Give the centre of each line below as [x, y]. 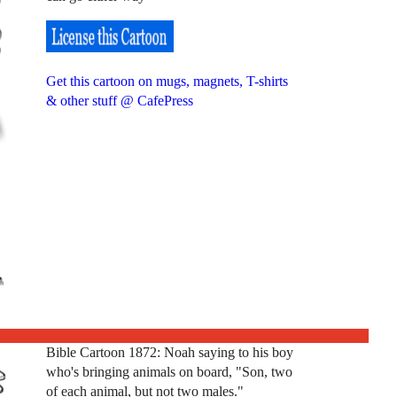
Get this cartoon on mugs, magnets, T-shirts [167, 82]
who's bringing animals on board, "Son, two [169, 372]
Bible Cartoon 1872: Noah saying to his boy [169, 352]
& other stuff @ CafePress [119, 101]
